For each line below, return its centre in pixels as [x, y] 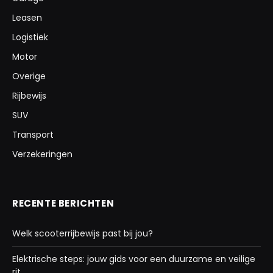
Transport [33, 135]
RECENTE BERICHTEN [63, 204]
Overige [29, 76]
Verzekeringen [42, 154]
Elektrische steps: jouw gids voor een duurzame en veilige [134, 259]
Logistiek [30, 37]
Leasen [27, 18]
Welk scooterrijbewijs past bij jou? [83, 234]
